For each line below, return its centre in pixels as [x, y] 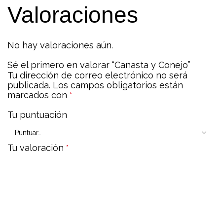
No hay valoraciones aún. [60, 45]
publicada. [29, 85]
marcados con [38, 95]
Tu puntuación [37, 114]
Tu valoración [37, 147]
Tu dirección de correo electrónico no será [97, 75]
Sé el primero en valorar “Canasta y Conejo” [99, 65]
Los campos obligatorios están [118, 85]
